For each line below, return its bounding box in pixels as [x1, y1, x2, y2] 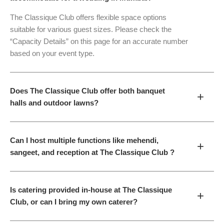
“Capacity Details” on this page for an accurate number [10, 37, 188, 45]
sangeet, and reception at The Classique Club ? [10, 148, 174, 156]
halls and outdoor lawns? [10, 98, 98, 107]
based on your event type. [10, 49, 94, 57]
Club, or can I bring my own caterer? [10, 197, 137, 206]
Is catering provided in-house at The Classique [10, 185, 172, 194]
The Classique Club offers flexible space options [10, 13, 166, 21]
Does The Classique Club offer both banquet [10, 86, 165, 95]
